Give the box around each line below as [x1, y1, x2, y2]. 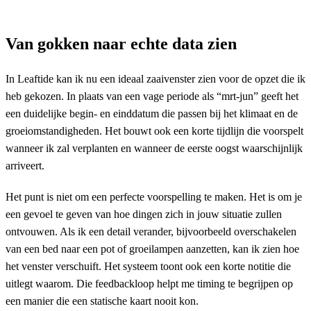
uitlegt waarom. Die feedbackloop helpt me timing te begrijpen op [6, 277, 293, 289]
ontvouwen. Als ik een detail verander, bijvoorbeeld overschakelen [6, 225, 296, 237]
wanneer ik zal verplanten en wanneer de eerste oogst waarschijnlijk [6, 142, 303, 154]
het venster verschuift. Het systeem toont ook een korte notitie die [6, 260, 291, 272]
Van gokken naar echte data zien [6, 34, 237, 53]
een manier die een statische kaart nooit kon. [6, 294, 199, 307]
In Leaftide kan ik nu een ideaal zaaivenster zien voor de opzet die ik [6, 72, 305, 85]
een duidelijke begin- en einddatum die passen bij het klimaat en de [6, 107, 298, 119]
